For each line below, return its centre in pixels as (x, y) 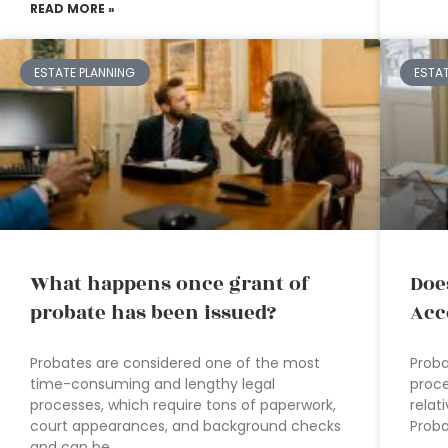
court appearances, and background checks (185, 425)
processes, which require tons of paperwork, (183, 404)
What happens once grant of (170, 283)
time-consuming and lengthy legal (152, 383)
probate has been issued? (153, 312)
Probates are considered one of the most (175, 362)
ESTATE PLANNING (85, 72)
